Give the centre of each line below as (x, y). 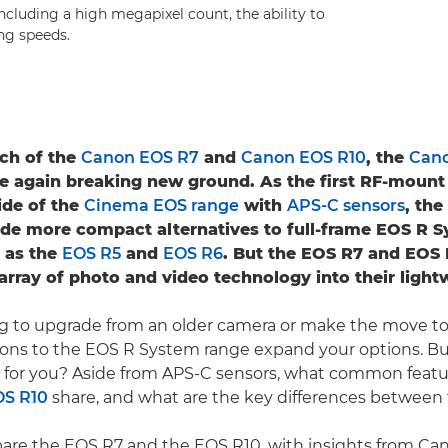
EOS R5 (91, 254)
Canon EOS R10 (303, 158)
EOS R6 (193, 254)
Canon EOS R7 (140, 158)
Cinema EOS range (161, 206)
